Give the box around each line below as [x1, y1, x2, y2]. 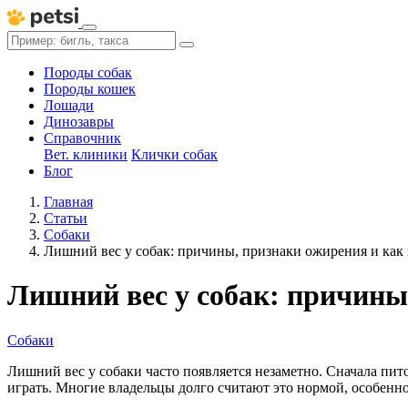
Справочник [44, 130, 121, 146]
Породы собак [44, 65, 132, 80]
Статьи [44, 210, 87, 226]
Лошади [44, 97, 94, 113]
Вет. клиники [44, 147, 127, 162]
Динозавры [44, 114, 114, 129]
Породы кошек [44, 81, 136, 97]
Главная [44, 194, 93, 209]
